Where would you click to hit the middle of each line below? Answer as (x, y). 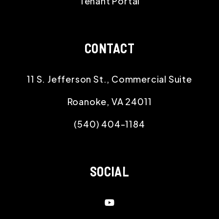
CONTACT (109, 48)
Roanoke (87, 101)
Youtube (133, 201)
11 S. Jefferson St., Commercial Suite (109, 79)
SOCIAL (109, 171)
